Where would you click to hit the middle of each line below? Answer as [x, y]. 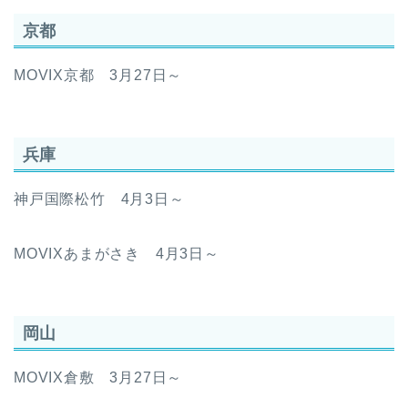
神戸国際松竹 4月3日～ [99, 199]
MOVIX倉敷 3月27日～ [98, 378]
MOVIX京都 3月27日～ [98, 75]
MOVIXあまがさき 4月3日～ [117, 253]
